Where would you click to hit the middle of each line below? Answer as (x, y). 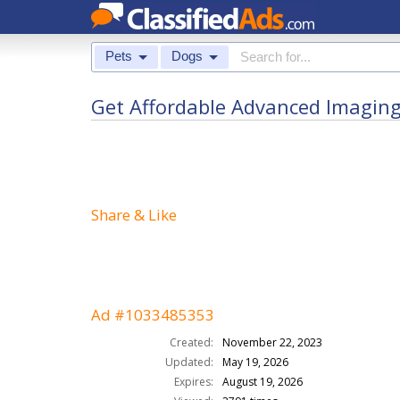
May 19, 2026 (255, 362)
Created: (192, 342)
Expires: (194, 382)
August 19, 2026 (262, 382)
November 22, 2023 (272, 342)
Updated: (189, 362)
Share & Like (134, 215)
